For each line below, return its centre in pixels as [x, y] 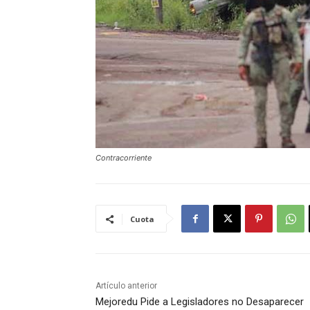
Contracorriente [124, 158]
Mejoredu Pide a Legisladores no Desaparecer [200, 302]
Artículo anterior [126, 286]
